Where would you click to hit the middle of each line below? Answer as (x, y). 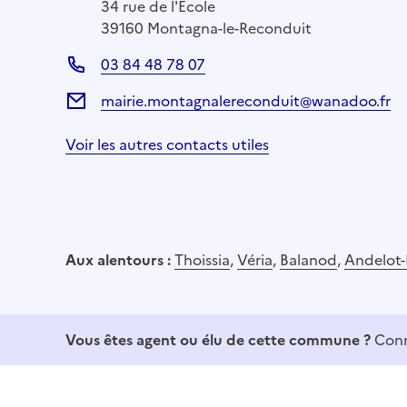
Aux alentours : (120, 259)
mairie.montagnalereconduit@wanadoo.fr (246, 100)
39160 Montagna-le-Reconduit (206, 28)
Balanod (308, 259)
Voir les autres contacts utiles (167, 144)
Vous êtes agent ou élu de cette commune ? (218, 339)
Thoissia (202, 259)
